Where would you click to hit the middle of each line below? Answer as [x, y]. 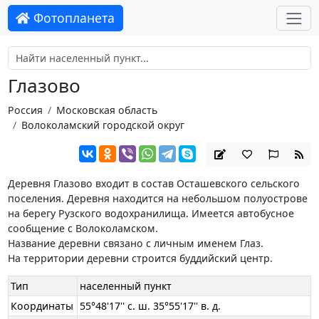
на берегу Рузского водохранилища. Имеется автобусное [151, 214]
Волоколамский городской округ [103, 125]
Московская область [106, 110]
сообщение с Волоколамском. [83, 229]
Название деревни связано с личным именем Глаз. [135, 244]
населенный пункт [126, 286]
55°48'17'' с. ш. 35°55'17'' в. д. [151, 306]
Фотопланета [73, 18]
